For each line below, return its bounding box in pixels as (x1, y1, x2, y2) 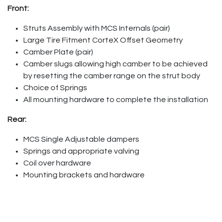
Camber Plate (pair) (23, 48, 93, 56)
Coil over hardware (23, 159, 91, 167)
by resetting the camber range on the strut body (23, 71, 200, 80)
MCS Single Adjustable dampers (23, 135, 139, 143)
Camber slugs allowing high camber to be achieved (23, 59, 208, 68)
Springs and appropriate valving (23, 147, 139, 155)
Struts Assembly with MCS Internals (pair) (23, 24, 170, 32)
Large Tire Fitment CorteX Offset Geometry (23, 36, 183, 44)
